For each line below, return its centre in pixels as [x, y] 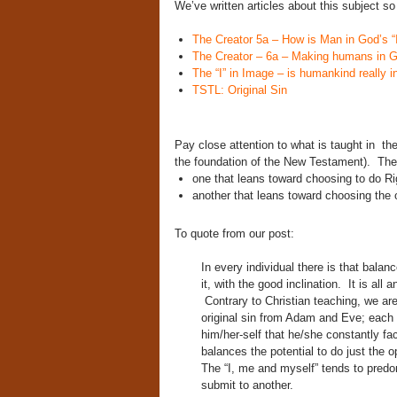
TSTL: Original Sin [239, 90]
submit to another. [249, 385]
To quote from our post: [234, 234]
